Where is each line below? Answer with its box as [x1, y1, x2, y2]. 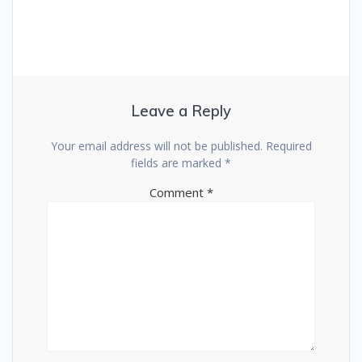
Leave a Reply [131, 101, 231, 120]
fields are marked [131, 154, 225, 170]
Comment [149, 183, 207, 200]
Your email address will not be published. [50, 137, 263, 154]
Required [265, 137, 312, 154]
